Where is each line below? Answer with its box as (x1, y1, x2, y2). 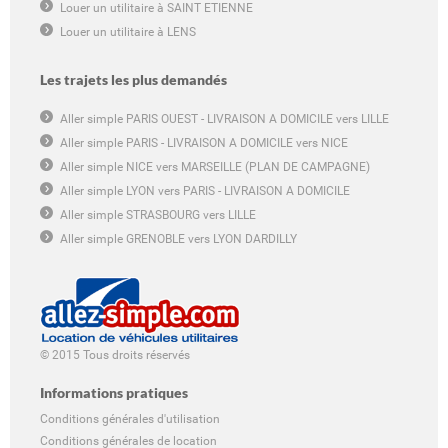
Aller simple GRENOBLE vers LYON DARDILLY (60, 232, 297, 246)
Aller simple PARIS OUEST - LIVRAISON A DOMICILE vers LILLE (60, 112, 389, 126)
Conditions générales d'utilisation (40, 411, 220, 426)
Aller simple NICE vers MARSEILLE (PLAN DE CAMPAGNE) (60, 160, 370, 174)
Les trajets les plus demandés (40, 71, 227, 88)
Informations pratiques (40, 383, 188, 401)
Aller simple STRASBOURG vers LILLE (60, 208, 256, 222)
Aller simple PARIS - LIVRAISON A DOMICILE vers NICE (60, 136, 348, 150)
